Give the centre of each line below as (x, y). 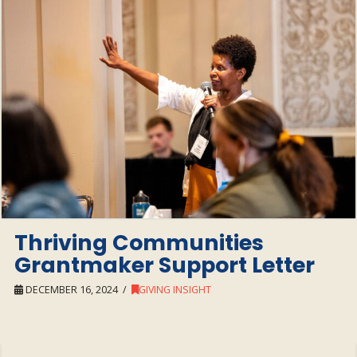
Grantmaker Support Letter (165, 265)
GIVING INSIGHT (175, 289)
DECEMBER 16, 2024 (71, 289)
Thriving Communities (139, 242)
